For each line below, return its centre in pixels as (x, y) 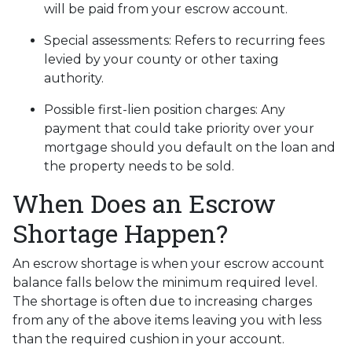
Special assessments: (109, 41)
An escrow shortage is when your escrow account (169, 264)
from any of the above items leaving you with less (167, 321)
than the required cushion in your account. (150, 339)
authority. (74, 79)
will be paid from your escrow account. (166, 9)
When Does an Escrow (144, 203)
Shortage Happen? (120, 233)
